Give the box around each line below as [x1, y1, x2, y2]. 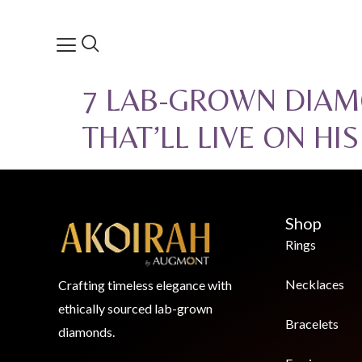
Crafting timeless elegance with [58, 277, 232, 293]
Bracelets [284, 316, 339, 332]
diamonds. [58, 324, 115, 340]
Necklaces [284, 276, 344, 293]
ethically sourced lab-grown [58, 301, 213, 317]
